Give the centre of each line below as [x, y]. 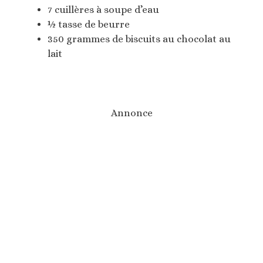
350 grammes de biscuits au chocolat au [139, 39]
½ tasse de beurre [89, 24]
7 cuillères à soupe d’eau [103, 9]
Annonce [131, 113]
